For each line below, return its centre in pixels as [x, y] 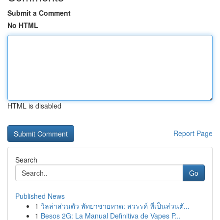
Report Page [193, 133]
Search [26, 160]
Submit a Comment [39, 13]
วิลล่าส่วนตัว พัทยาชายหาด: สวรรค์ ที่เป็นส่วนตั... [115, 206]
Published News [40, 196]
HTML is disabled [34, 106]
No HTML [23, 25]
